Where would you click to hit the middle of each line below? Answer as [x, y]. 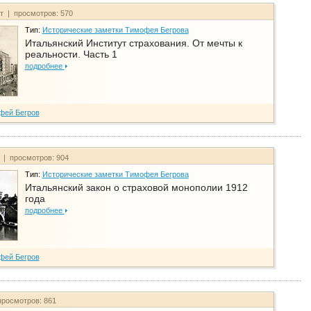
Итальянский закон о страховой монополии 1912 [136, 188]
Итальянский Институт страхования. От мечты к [133, 43]
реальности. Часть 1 [71, 54]
